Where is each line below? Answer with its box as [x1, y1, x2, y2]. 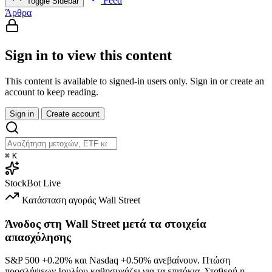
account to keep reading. [5, 86, 98, 97]
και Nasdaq [72, 255, 121, 266]
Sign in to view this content [5, 47, 172, 64]
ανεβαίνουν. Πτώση [151, 255, 230, 266]
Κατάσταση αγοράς [22, 194, 96, 205]
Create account [46, 109, 100, 118]
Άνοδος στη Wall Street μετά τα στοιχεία [5, 217, 206, 230]
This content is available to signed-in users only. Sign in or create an [5, 75, 264, 86]
